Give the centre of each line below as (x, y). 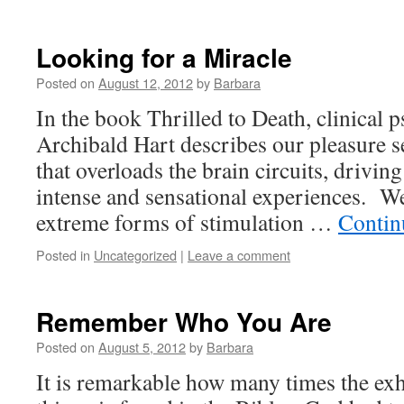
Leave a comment (239, 255)
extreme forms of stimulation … (187, 222)
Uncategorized (135, 255)
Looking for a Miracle (164, 57)
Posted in (63, 255)
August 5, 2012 (142, 347)
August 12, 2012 (146, 83)
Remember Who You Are (184, 321)
